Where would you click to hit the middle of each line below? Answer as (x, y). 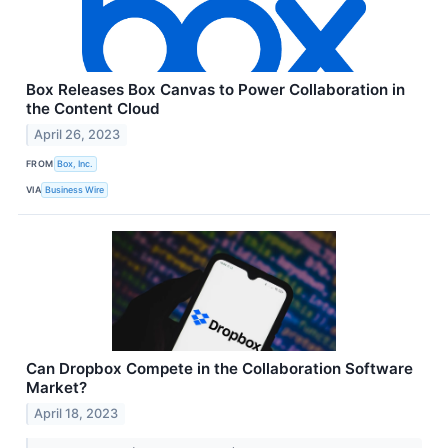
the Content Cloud (93, 109)
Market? (56, 387)
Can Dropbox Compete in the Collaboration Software (219, 368)
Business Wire (75, 190)
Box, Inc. (75, 164)
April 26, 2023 (77, 134)
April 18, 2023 (76, 413)
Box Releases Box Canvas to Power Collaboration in (215, 90)
